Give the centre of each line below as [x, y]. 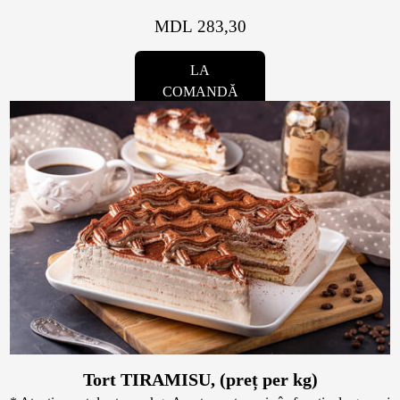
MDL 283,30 [200, 27]
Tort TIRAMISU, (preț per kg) [200, 380]
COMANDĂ [200, 92]
